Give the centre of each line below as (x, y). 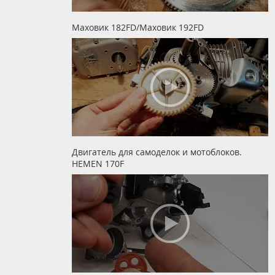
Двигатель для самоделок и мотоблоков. (157, 152)
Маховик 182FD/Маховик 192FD (138, 28)
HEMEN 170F (98, 164)
